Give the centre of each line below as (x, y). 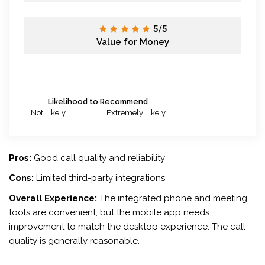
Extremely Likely (136, 112)
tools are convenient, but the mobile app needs (109, 212)
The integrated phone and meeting (172, 198)
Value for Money (132, 42)
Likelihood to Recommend (98, 101)
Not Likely (48, 112)
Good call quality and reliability (98, 158)
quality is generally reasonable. (74, 240)
